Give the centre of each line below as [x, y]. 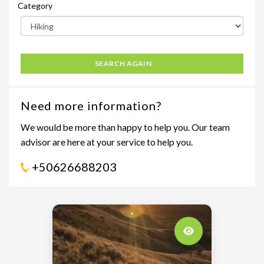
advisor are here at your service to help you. [107, 142]
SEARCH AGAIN [123, 63]
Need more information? [91, 105]
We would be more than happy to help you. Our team [125, 127]
